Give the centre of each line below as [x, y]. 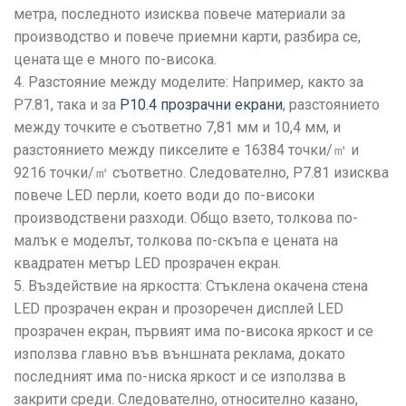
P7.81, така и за [67, 105]
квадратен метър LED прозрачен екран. [147, 264]
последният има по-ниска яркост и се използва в [180, 377]
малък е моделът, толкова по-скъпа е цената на [176, 241]
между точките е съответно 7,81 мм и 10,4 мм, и [177, 128]
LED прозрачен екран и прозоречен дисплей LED [179, 309]
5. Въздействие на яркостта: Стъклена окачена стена [191, 286]
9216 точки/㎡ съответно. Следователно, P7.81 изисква [201, 173]
